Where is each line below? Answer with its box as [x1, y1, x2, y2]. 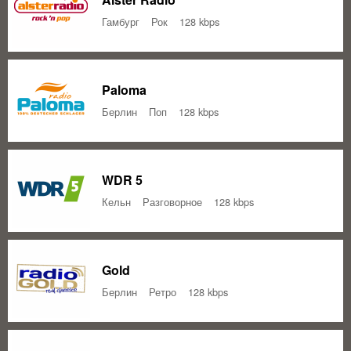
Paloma [102, 80, 147, 99]
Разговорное [143, 194, 202, 209]
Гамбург [102, 13, 139, 29]
